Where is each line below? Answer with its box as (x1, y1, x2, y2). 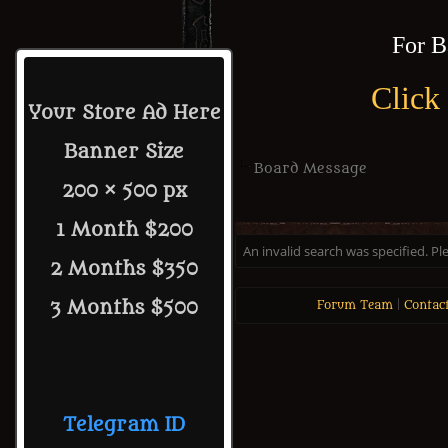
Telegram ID (63, 414, 185, 436)
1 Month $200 (55, 219, 193, 241)
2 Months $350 (50, 258, 198, 280)
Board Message (254, 160, 367, 177)
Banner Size (64, 141, 184, 163)
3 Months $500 (50, 297, 198, 319)
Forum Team (316, 298, 393, 312)
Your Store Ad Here (27, 102, 221, 124)
